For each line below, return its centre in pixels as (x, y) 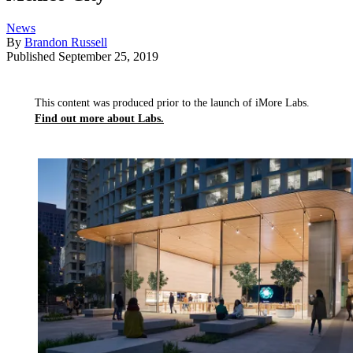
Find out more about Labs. (99, 119)
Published (32, 57)
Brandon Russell (66, 43)
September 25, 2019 (108, 57)
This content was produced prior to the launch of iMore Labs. (172, 103)
